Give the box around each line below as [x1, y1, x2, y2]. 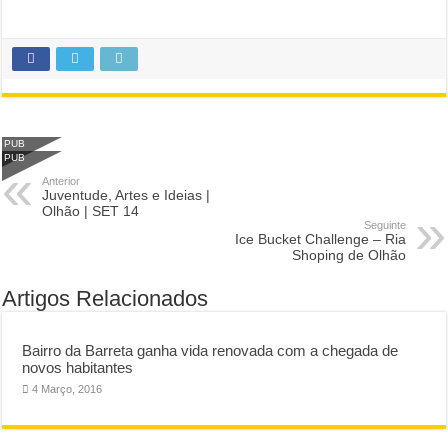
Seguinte [363, 219, 406, 231]
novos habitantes [22, 359, 134, 376]
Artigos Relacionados [2, 286, 209, 311]
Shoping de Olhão [291, 247, 406, 263]
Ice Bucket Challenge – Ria [234, 231, 406, 247]
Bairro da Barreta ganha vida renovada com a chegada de [22, 342, 399, 359]
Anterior [42, 175, 81, 187]
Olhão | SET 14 [42, 203, 140, 219]
